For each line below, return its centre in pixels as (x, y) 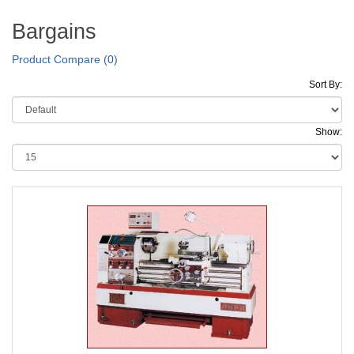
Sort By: (326, 85)
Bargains (54, 32)
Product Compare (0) (65, 59)
